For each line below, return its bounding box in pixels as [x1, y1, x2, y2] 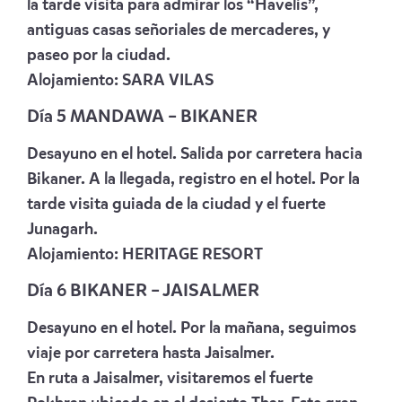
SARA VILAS [122, 72, 214, 89]
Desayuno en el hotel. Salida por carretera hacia [27, 145, 363, 162]
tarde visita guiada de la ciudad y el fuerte [27, 196, 326, 213]
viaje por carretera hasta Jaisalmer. [27, 345, 275, 362]
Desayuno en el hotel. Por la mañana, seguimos [27, 319, 356, 336]
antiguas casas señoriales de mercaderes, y [27, 22, 330, 39]
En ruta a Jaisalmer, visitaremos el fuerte [27, 370, 313, 387]
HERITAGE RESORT [122, 246, 263, 263]
